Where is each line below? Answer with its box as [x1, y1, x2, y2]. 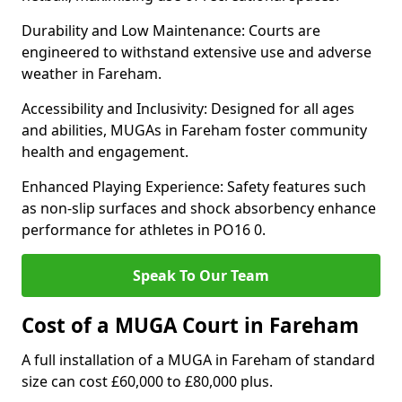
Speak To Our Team [133, 266, 269, 285]
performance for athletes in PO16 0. [22, 220, 266, 240]
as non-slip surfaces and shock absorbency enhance [22, 198, 376, 218]
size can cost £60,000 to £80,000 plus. [22, 371, 273, 391]
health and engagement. [22, 142, 188, 162]
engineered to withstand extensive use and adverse [22, 42, 371, 62]
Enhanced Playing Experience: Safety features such [22, 177, 366, 197]
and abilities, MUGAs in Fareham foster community [22, 120, 367, 140]
